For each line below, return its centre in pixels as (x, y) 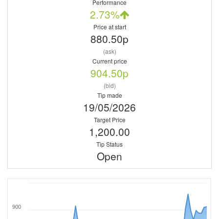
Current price (109, 61)
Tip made (109, 95)
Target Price (109, 120)
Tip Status (109, 144)
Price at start (109, 27)
